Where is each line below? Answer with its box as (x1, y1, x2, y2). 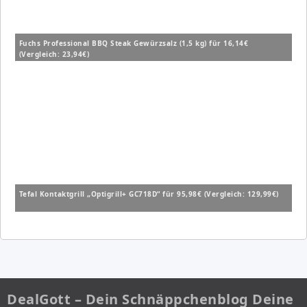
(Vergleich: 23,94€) (19, 49, 90, 60)
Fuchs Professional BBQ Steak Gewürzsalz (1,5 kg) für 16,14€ (19, 38, 249, 49)
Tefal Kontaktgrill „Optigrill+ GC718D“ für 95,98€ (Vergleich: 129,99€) (19, 189, 279, 199)
